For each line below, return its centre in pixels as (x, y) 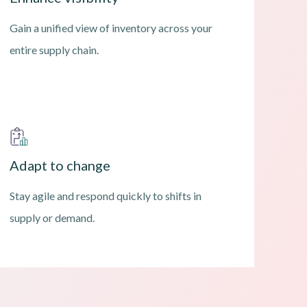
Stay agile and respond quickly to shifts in (106, 196)
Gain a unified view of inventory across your (111, 28)
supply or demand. (52, 218)
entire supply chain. (54, 50)
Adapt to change (60, 165)
